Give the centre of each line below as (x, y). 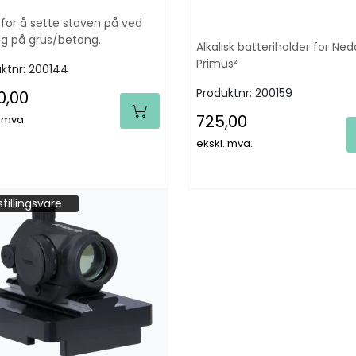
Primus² (217, 63)
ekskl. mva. (224, 143)
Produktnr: (226, 93)
